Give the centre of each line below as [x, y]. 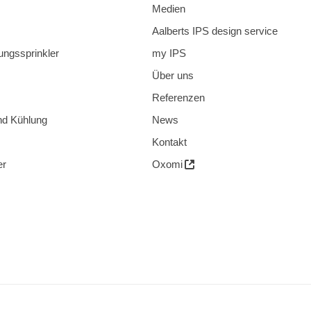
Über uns [173, 76]
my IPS [169, 53]
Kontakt [169, 142]
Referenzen [178, 98]
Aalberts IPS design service [215, 31]
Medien [169, 9]
